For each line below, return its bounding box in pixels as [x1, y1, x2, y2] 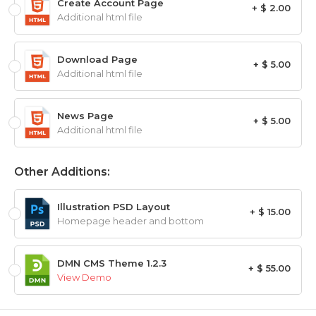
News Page [57, 110, 114, 122]
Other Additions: [14, 165, 110, 179]
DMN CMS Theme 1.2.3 [57, 257, 166, 269]
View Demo [57, 272, 111, 284]
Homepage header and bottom [57, 215, 204, 227]
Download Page [57, 54, 138, 66]
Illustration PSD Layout [57, 201, 170, 213]
